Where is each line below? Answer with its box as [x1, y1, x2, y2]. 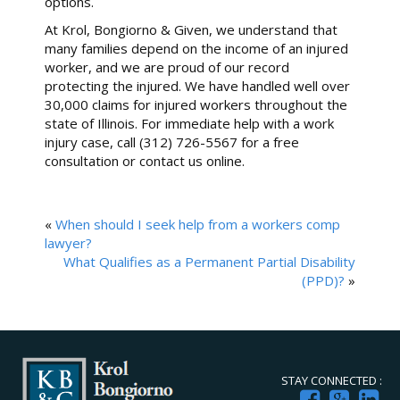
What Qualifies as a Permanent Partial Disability [63, 252, 355, 271]
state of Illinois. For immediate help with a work [45, 113, 334, 132]
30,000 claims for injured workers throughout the [45, 95, 347, 113]
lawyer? [45, 233, 92, 252]
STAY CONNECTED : [281, 371, 382, 388]
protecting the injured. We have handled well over [45, 76, 350, 95]
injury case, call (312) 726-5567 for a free [45, 132, 299, 151]
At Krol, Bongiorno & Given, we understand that [45, 20, 337, 38]
